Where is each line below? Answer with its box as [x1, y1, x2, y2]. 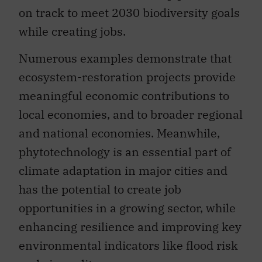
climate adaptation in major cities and [19, 163, 227, 179]
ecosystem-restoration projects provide [19, 69, 236, 85]
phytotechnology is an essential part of [19, 144, 231, 160]
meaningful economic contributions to [19, 88, 229, 104]
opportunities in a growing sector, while [19, 200, 236, 216]
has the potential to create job [19, 181, 181, 198]
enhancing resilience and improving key [19, 219, 242, 235]
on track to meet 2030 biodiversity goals [19, 4, 240, 20]
